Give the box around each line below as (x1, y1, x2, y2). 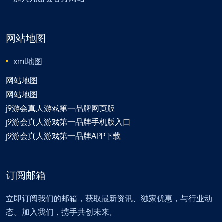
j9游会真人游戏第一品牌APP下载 (6, 130, 121, 141)
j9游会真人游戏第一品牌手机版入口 (6, 116, 131, 127)
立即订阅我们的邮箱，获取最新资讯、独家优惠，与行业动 (6, 193, 212, 203)
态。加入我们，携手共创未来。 (6, 206, 117, 217)
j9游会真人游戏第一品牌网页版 (6, 103, 115, 113)
